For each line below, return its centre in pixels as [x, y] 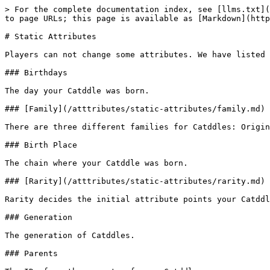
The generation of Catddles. [70, 235]
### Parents [31, 253]
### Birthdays [36, 73]
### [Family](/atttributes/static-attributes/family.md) [135, 109]
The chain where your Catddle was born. [96, 163]
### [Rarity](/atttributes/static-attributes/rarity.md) [135, 181]
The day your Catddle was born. [77, 91]
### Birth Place [41, 145]
